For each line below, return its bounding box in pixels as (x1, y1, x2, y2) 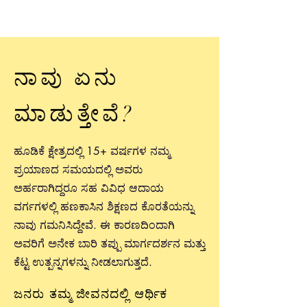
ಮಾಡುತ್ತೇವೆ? (14, 101, 134, 127)
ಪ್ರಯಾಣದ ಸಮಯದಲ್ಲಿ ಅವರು (14, 162, 143, 177)
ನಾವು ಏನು (14, 64, 120, 91)
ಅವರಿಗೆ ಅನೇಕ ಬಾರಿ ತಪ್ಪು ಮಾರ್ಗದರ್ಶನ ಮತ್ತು (14, 236, 206, 251)
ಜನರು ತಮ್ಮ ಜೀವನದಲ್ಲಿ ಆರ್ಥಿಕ (14, 285, 168, 302)
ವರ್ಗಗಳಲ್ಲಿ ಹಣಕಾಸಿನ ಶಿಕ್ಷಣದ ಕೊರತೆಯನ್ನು (14, 199, 194, 214)
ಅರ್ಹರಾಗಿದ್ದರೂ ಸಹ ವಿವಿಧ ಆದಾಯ (14, 181, 164, 195)
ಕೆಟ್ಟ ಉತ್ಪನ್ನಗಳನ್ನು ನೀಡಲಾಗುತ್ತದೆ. (14, 255, 156, 269)
